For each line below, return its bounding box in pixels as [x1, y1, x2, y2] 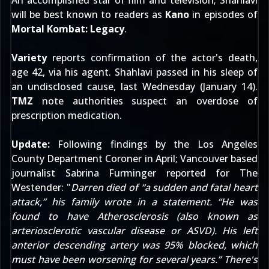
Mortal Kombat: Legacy [11, 22, 124, 35]
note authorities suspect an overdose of [33, 94, 258, 107]
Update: [11, 138, 50, 151]
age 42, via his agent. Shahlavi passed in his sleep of [11, 65, 258, 79]
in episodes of [189, 8, 258, 21]
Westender [11, 181, 61, 194]
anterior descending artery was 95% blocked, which [11, 238, 258, 252]
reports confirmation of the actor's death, [47, 51, 258, 64]
